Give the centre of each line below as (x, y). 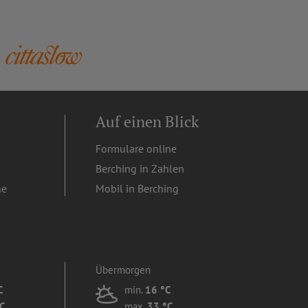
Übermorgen (123, 269)
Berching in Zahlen (140, 168)
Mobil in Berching (137, 188)
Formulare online (136, 148)
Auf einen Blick (147, 121)
